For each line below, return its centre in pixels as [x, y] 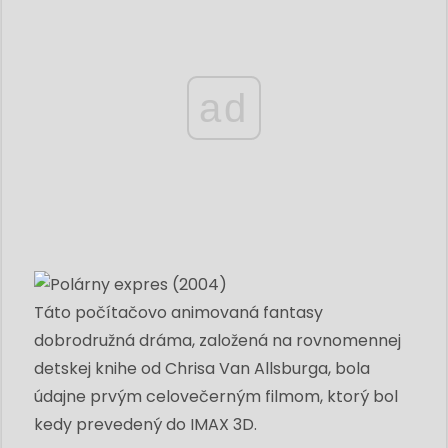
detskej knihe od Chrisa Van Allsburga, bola [202, 368]
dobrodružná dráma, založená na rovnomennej [217, 340]
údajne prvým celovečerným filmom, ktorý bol [216, 396]
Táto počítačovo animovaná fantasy [178, 312]
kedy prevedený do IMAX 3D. [145, 424]
